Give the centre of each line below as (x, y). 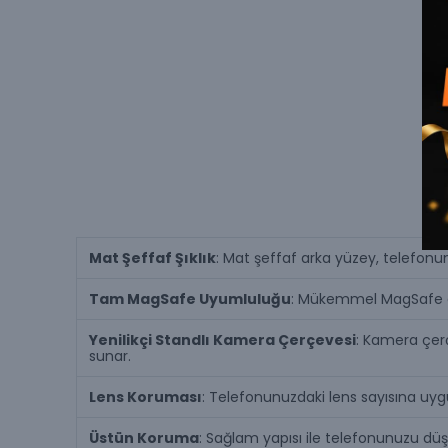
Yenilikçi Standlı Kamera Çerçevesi (222, 339)
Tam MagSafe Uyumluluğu (190, 298)
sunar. (110, 355)
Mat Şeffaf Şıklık (152, 257)
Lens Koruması (145, 396)
